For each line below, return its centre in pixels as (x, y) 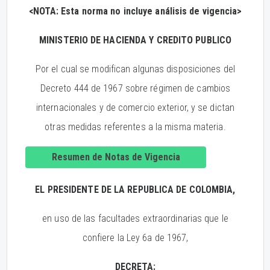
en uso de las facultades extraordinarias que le (135, 218)
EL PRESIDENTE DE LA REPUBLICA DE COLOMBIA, (135, 190)
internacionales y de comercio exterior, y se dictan (135, 108)
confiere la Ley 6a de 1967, (135, 238)
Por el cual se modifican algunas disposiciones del (135, 69)
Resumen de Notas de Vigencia (116, 157)
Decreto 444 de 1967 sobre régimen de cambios (135, 88)
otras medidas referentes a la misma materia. (135, 127)
